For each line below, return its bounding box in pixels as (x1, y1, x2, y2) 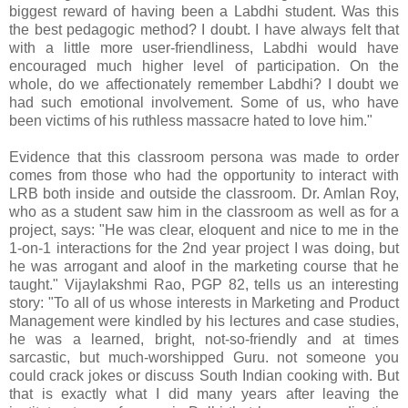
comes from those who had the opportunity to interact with (9, 168, 399, 184)
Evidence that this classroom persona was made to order (9, 149, 399, 166)
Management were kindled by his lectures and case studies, (9, 313, 399, 330)
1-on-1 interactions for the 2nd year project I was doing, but (9, 240, 399, 257)
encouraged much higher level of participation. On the (9, 58, 399, 75)
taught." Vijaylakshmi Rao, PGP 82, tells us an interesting (9, 277, 399, 293)
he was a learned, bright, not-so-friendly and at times (9, 331, 399, 348)
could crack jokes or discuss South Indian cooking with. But (9, 368, 399, 384)
